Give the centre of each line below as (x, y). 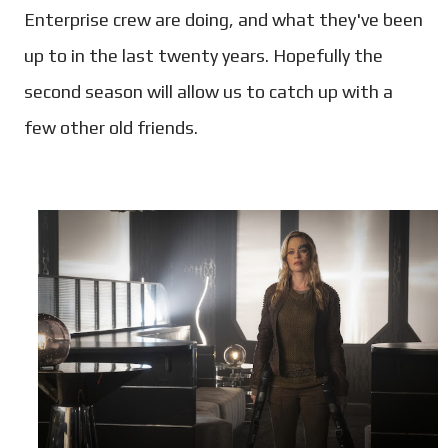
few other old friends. (111, 127)
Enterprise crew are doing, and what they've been (223, 19)
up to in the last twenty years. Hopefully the (203, 55)
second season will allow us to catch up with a (208, 91)
